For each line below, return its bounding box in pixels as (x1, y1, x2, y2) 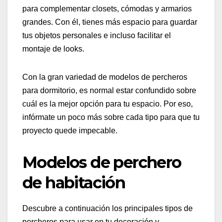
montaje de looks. (22, 44, 84, 53)
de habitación (22, 172, 125, 192)
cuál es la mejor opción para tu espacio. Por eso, (22, 99, 193, 108)
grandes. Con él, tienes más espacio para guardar (22, 17, 197, 26)
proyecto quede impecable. (22, 126, 117, 135)
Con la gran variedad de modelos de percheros (22, 72, 187, 81)
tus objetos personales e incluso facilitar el (22, 31, 171, 40)
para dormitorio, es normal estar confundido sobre (22, 86, 196, 95)
